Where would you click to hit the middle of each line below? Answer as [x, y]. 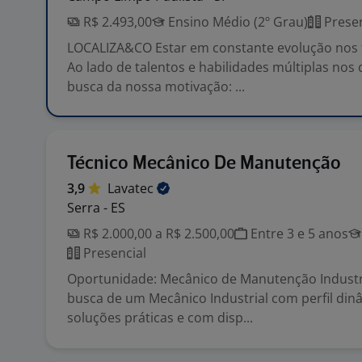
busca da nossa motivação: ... [156, 86]
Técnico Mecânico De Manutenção [204, 164]
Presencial [113, 253]
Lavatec [132, 188]
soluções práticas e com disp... [160, 318]
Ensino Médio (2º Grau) [236, 22]
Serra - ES [96, 208]
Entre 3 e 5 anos [298, 234]
